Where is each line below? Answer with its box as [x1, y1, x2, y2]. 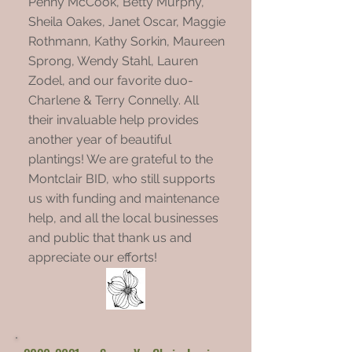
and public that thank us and [28, 230, 192, 245]
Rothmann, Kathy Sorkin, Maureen [28, 34, 225, 49]
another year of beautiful [28, 132, 171, 147]
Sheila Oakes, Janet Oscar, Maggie [28, 14, 225, 29]
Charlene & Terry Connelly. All [28, 93, 199, 108]
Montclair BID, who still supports [28, 171, 215, 186]
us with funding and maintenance [28, 191, 219, 206]
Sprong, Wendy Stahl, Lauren [28, 53, 198, 68]
